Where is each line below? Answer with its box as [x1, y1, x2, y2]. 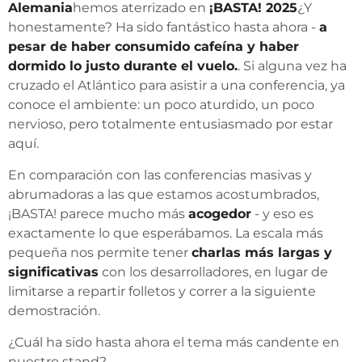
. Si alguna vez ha [238, 58, 347, 74]
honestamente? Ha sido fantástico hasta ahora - [8, 19, 319, 35]
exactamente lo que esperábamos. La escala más [8, 225, 323, 241]
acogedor [188, 206, 251, 221]
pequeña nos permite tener [8, 245, 192, 260]
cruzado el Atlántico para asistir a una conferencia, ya [8, 78, 345, 93]
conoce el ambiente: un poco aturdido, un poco [8, 97, 314, 112]
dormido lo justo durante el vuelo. [8, 58, 238, 74]
